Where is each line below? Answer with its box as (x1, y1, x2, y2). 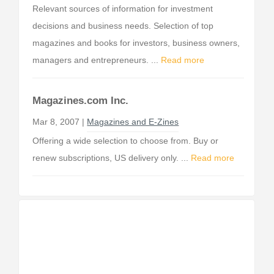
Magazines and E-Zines (87, 117, 179, 127)
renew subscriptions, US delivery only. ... (32, 153, 191, 163)
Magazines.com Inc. (32, 95, 129, 106)
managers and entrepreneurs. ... (32, 55, 161, 65)
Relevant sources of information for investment (32, 4, 213, 13)
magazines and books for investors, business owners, (32, 38, 240, 48)
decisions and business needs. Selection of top (32, 21, 214, 31)
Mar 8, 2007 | (32, 117, 87, 127)
